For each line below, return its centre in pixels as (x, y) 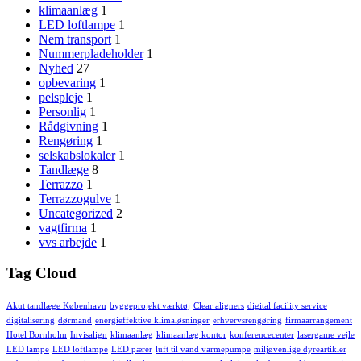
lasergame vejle (326, 335)
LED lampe (28, 349)
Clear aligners (219, 306)
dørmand (75, 320)
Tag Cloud (41, 273)
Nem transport (75, 39)
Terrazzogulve (75, 198)
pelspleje (61, 97)
